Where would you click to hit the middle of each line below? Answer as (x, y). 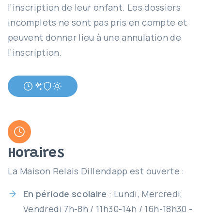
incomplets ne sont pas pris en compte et (98, 22)
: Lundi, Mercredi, (145, 194)
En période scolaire (65, 194)
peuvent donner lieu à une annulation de (95, 37)
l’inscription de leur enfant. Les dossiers (94, 7)
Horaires (36, 154)
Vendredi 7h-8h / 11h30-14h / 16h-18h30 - (108, 209)
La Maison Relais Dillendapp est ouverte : (96, 171)
